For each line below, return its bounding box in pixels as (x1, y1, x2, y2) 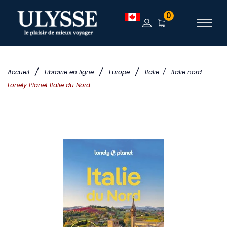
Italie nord (171, 68, 202, 77)
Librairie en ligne (45, 68, 94, 77)
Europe (109, 68, 130, 77)
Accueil (8, 68, 29, 77)
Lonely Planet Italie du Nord (8, 81, 90, 89)
